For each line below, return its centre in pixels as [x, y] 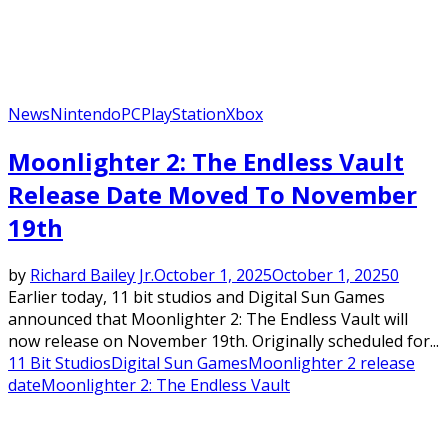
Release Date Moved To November [212, 195]
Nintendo [85, 114]
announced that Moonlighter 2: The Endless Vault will [208, 319]
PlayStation [183, 114]
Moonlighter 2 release [331, 363]
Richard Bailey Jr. [92, 275]
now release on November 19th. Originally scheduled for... [223, 341]
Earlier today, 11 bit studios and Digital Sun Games [196, 297]
